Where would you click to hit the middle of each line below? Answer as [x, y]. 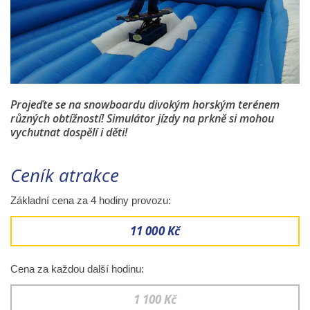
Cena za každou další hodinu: [77, 268]
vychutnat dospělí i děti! [69, 132]
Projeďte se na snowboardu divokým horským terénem [145, 104]
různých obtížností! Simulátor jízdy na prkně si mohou [142, 118]
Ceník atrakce [65, 175]
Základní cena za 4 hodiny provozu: [91, 200]
